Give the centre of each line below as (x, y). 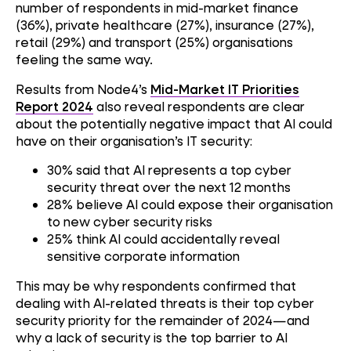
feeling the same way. (84, 60)
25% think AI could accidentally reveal (163, 239)
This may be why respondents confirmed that (156, 285)
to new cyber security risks (130, 222)
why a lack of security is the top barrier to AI (152, 337)
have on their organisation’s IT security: (134, 140)
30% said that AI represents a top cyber (169, 170)
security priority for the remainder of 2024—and (163, 320)
